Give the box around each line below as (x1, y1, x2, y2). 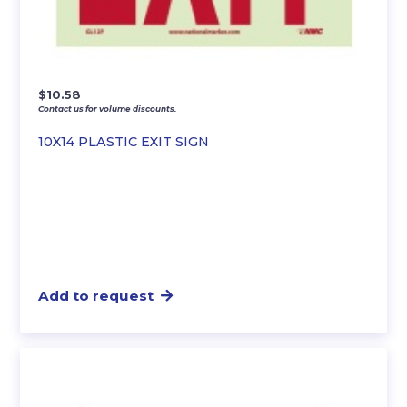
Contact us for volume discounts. (38, 104, 177, 114)
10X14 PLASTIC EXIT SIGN (38, 134, 210, 151)
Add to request (38, 287, 154, 305)
